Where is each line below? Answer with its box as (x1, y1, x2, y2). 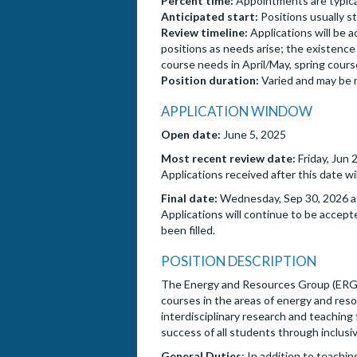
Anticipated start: (161, 10, 258, 24)
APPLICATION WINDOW (161, 103, 312, 120)
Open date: (161, 127, 223, 142)
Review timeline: (161, 25, 248, 40)
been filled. (161, 223, 215, 237)
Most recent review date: (161, 151, 296, 166)
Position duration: (161, 73, 259, 88)
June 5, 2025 (223, 127, 286, 142)
